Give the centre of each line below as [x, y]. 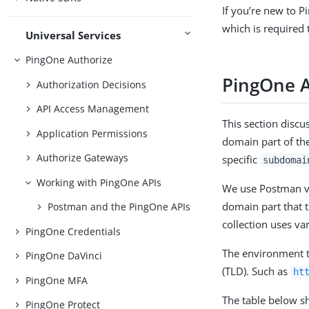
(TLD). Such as [257, 271]
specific [241, 159]
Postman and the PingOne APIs [119, 207]
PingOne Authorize [69, 60]
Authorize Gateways [83, 158]
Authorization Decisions [92, 84]
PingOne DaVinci [64, 256]
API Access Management [93, 109]
